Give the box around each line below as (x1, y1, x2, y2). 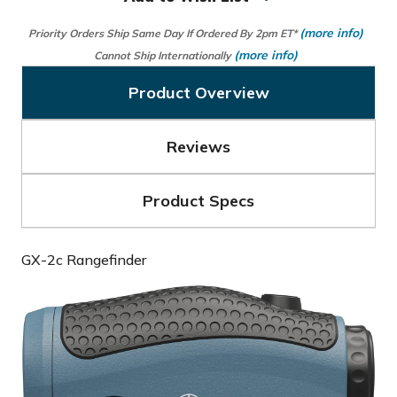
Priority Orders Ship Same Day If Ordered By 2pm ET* (28, 27, 300, 40)
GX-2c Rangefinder (21, 251, 146, 269)
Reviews (167, 136, 230, 157)
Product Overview (128, 82, 269, 103)
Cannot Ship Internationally (94, 49, 234, 62)
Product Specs (143, 191, 254, 211)
